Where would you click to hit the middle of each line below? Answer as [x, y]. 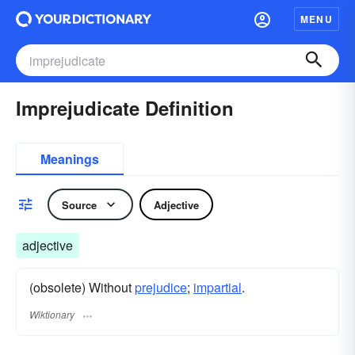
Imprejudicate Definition [125, 108]
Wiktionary [52, 315]
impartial [218, 287]
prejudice [161, 287]
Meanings [70, 159]
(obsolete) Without [82, 287]
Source [79, 204]
